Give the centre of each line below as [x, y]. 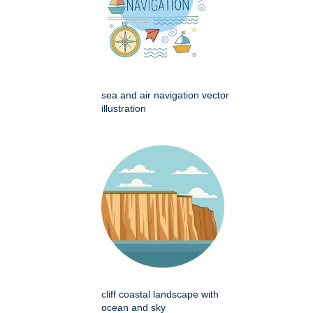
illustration [124, 109]
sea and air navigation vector [165, 95]
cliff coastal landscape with [160, 294]
